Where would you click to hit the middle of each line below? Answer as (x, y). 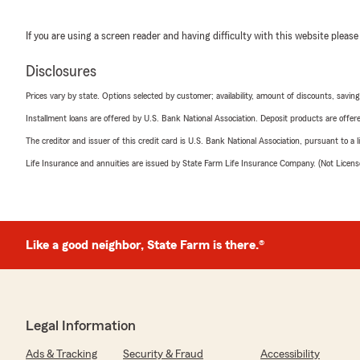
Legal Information (81, 326)
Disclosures (61, 72)
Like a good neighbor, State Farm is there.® (145, 245)
